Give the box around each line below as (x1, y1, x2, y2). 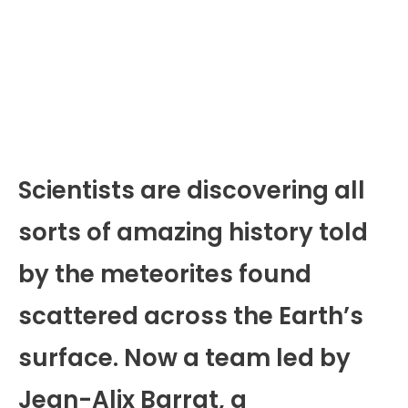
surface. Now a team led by (18, 342, 351, 375)
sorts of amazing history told (18, 216, 368, 250)
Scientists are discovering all (18, 174, 365, 208)
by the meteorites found (18, 258, 311, 291)
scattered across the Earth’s (18, 300, 363, 333)
